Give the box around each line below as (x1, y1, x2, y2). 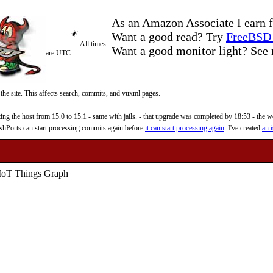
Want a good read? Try (112, 30, 226, 43)
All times (80, 40, 106, 48)
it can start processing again (145, 124, 224, 132)
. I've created (224, 124, 262, 132)
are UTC (46, 49, 71, 57)
